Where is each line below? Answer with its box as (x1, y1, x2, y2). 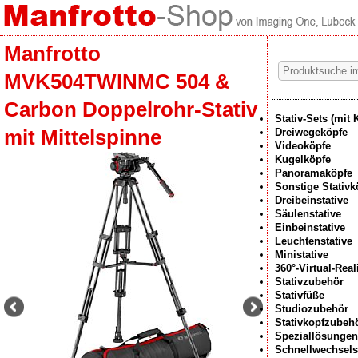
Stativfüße (275, 289, 324, 301)
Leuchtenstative (275, 235, 352, 247)
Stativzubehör (275, 276, 344, 288)
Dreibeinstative (275, 194, 348, 206)
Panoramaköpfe (275, 167, 352, 179)
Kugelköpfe (275, 153, 331, 165)
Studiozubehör (275, 303, 348, 315)
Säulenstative (275, 208, 341, 220)
